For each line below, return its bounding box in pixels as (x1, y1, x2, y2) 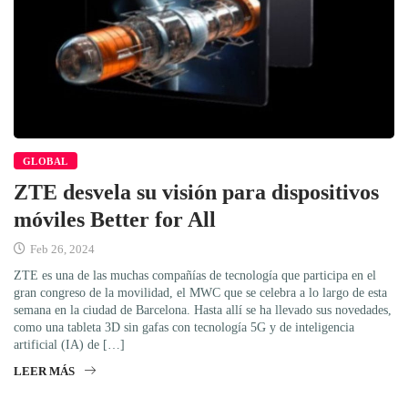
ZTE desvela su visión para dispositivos (14, 179, 379, 204)
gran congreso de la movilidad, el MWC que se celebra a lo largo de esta (14, 285, 387, 300)
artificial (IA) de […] (14, 337, 125, 352)
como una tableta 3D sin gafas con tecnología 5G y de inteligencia (14, 320, 354, 334)
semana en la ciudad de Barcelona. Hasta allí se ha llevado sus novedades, (14, 302, 392, 317)
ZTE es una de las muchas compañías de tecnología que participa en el (14, 268, 376, 282)
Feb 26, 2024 (27, 241, 95, 256)
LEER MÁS (14, 363, 75, 378)
